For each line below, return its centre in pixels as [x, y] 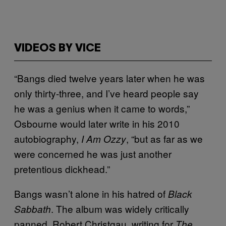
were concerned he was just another [93, 154]
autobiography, [48, 138]
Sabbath [33, 209]
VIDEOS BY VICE [58, 48]
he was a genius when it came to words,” [102, 108]
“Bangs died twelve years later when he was [109, 78]
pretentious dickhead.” [62, 169]
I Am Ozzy [104, 139]
